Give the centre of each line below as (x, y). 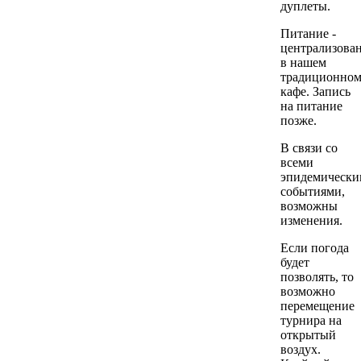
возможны (309, 205)
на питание (311, 106)
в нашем (303, 62)
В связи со (309, 147)
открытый (308, 334)
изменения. (311, 220)
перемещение (317, 305)
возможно (308, 291)
